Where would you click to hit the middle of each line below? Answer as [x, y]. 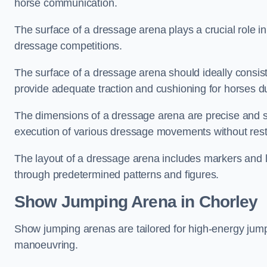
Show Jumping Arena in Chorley [136, 202]
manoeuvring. [46, 245]
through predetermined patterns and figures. [117, 175]
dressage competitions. [69, 46]
